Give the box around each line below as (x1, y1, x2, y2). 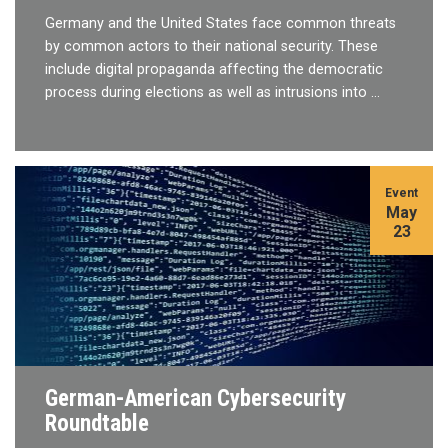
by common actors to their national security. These (45, 37, 378, 55)
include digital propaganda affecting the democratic (45, 60, 383, 78)
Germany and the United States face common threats (45, 14, 396, 32)
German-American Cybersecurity (45, 383, 346, 412)
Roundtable (45, 408, 149, 437)
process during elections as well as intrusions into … (45, 83, 380, 101)
